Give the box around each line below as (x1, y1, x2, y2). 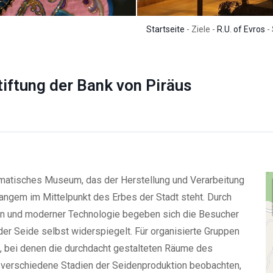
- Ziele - (185, 24, 217, 35)
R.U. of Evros (217, 24, 265, 35)
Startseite (146, 24, 185, 35)
